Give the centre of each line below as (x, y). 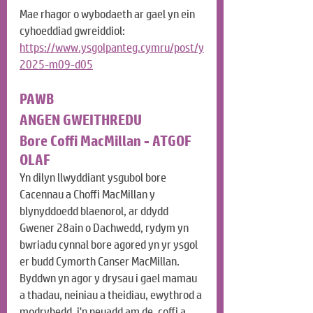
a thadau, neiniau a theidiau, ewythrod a (112, 296)
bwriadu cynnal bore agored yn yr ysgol (110, 245)
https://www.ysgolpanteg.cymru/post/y (112, 48)
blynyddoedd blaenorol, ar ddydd (95, 212)
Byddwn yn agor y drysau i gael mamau (109, 279)
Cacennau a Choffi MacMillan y (88, 195)
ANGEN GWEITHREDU (81, 121)
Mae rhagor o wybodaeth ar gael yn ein (108, 15)
